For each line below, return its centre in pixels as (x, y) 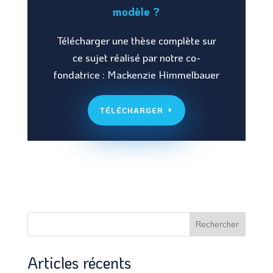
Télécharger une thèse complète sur (136, 40)
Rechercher (218, 224)
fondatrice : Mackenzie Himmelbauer (136, 74)
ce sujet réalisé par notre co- (136, 57)
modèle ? (136, 11)
